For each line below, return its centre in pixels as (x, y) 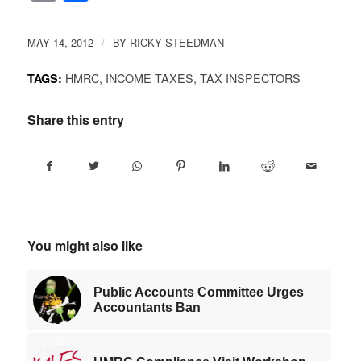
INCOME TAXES (149, 77)
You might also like (85, 245)
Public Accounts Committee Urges (198, 292)
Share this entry (75, 119)
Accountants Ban (147, 307)
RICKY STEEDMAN (176, 42)
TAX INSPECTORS (250, 77)
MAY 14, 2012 (60, 42)
